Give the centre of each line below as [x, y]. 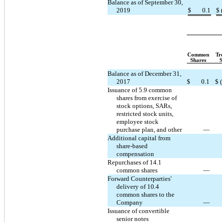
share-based [132, 146]
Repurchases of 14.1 [135, 162]
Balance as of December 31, [144, 73]
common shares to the [146, 194]
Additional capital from [139, 138]
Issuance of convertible [139, 211]
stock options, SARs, [144, 106]
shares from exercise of [147, 98]
